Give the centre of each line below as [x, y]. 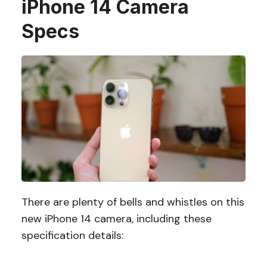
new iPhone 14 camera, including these [116, 218]
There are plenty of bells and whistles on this [133, 202]
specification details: [72, 235]
